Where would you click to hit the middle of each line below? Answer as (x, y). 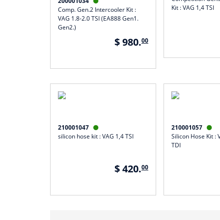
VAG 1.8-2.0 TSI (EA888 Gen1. (98, 18)
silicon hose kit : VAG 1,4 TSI (96, 136)
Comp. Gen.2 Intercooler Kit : (97, 9)
